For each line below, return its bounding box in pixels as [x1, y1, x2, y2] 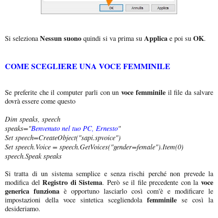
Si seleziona [5, 33, 40, 43]
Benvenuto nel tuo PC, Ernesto [31, 123, 118, 133]
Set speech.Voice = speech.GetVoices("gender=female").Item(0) [5, 141, 183, 151]
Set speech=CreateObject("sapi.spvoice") [5, 132, 121, 142]
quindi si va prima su [81, 33, 144, 43]
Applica [144, 33, 169, 43]
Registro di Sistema [39, 177, 103, 187]
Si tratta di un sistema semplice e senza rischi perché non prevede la [5, 168, 213, 178]
